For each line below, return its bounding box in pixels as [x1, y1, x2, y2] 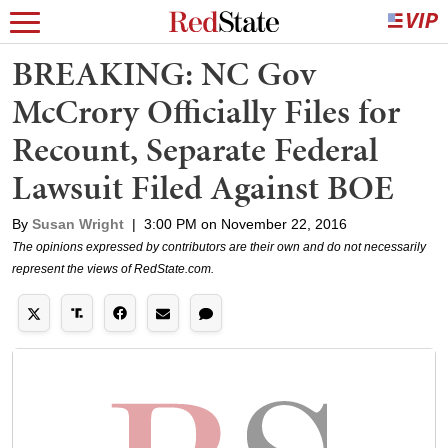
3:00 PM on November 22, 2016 [144, 216, 347, 232]
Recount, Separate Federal [12, 126, 378, 173]
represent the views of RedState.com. [12, 262, 214, 276]
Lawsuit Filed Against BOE [12, 164, 394, 211]
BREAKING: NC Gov [12, 50, 316, 97]
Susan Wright [32, 216, 124, 232]
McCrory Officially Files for [12, 88, 400, 135]
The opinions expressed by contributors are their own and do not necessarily [12, 240, 426, 254]
